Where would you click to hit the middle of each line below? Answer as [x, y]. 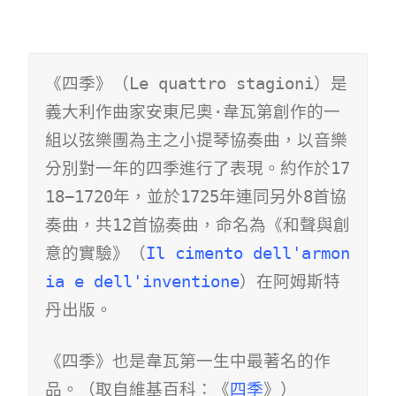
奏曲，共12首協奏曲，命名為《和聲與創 [198, 225]
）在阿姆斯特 [290, 281]
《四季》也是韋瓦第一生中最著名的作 [188, 361]
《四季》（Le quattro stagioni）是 [196, 83]
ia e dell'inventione [142, 281]
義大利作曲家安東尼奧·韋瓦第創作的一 [193, 111]
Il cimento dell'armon [248, 253]
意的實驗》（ [95, 253]
